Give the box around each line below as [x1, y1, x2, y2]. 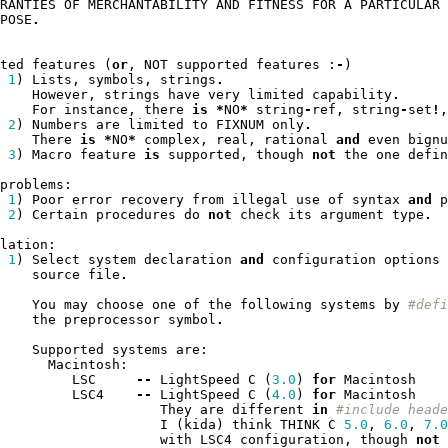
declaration [143, 252, 232, 268]
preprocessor [63, 312, 160, 328]
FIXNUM [215, 117, 264, 133]
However [31, 87, 88, 103]
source [31, 267, 80, 283]
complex [143, 132, 200, 148]
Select [31, 252, 80, 268]
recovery [119, 192, 184, 208]
